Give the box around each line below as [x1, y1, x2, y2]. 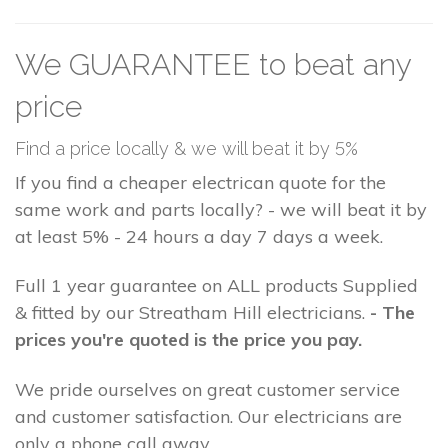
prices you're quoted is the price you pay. [15, 328, 362, 352]
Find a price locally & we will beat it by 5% [15, 137, 358, 159]
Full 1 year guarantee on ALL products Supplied [15, 274, 418, 298]
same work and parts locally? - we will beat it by [15, 197, 427, 221]
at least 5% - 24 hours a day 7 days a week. [15, 224, 383, 248]
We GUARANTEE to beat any [15, 46, 411, 82]
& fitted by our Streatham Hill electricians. [15, 301, 370, 325]
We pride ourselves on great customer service [15, 377, 400, 401]
